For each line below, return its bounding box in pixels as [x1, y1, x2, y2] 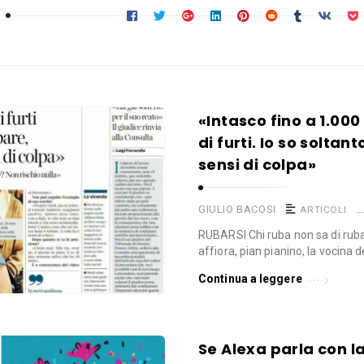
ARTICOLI [300, 203, 347, 215]
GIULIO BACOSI [198, 202, 276, 215]
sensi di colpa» [198, 154, 316, 175]
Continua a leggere [198, 271, 302, 285]
